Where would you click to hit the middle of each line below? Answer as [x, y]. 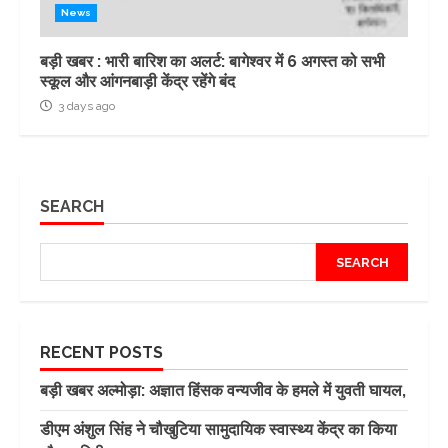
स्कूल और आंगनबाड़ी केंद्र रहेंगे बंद [137, 82]
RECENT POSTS [101, 353]
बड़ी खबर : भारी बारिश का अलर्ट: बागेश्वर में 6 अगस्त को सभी [212, 62]
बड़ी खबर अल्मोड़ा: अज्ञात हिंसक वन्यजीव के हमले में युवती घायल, [223, 391]
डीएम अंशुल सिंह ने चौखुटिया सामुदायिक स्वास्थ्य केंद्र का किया [218, 430]
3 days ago [85, 106]
